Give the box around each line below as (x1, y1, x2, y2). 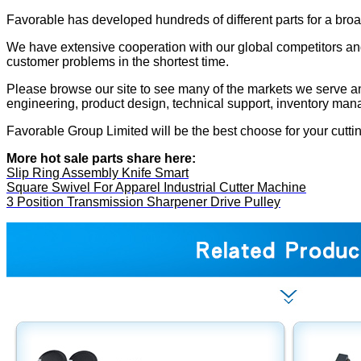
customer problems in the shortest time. (6, 54, 229, 68)
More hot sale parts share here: (6, 151, 196, 165)
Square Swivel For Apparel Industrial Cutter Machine (6, 180, 306, 194)
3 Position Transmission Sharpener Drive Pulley (6, 194, 280, 209)
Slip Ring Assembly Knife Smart (6, 165, 189, 180)
